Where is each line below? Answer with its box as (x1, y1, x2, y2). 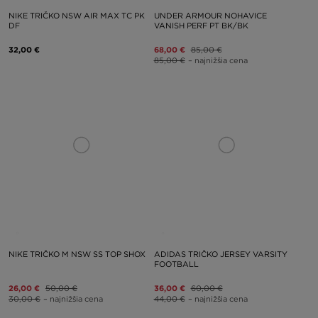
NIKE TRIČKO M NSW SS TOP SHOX (9, 249, 146, 259)
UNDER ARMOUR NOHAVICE (153, 10, 267, 21)
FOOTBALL (153, 259, 199, 269)
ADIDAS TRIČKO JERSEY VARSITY (153, 249, 287, 259)
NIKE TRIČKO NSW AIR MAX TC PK (9, 10, 145, 21)
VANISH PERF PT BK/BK (153, 20, 248, 31)
